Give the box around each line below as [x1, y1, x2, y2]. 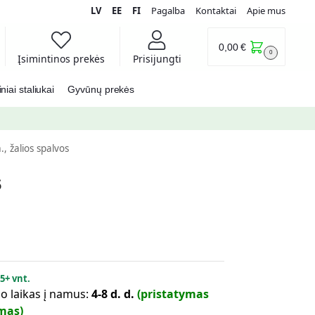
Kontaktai [195, 4, 237, 17]
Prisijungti [132, 52, 181, 65]
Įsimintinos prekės [18, 52, 105, 65]
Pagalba [151, 4, 186, 17]
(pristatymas [137, 285, 210, 302]
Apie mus [247, 4, 286, 17]
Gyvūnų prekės [67, 84, 135, 95]
